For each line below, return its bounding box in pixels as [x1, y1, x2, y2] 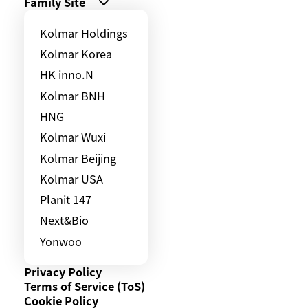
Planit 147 [40, 191, 92, 208]
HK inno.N [40, 66, 94, 83]
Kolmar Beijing [40, 149, 117, 166]
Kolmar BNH [40, 87, 106, 104]
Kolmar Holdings [40, 24, 129, 41]
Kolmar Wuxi [40, 129, 107, 146]
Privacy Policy [24, 263, 102, 280]
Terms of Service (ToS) [24, 278, 145, 295]
